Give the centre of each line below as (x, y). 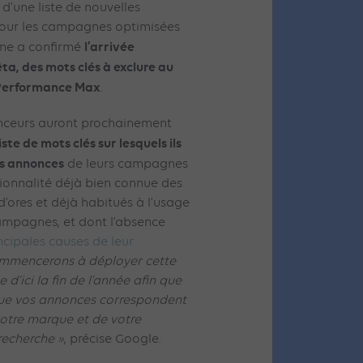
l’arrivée (109, 46)
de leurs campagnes (126, 164)
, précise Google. (113, 339)
